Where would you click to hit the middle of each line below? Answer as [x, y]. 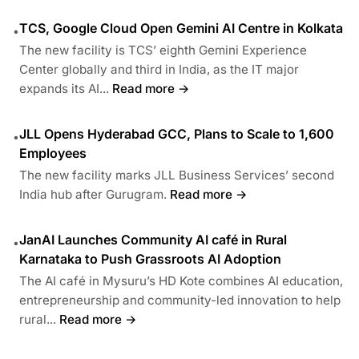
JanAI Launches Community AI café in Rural [153, 239]
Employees [53, 153]
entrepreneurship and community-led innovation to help [180, 300]
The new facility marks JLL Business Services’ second [177, 175]
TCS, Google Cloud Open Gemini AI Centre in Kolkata [181, 28]
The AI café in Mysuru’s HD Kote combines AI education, [181, 280]
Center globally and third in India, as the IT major [159, 69]
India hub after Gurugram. [93, 194]
